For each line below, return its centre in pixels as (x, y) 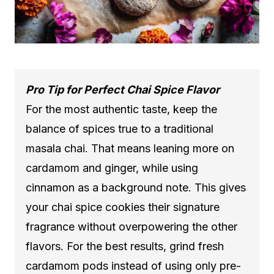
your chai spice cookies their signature (123, 207)
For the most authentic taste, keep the (121, 109)
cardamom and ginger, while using (112, 168)
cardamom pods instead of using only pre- (133, 265)
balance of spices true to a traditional (120, 128)
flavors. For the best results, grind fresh (125, 246)
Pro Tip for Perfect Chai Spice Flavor (123, 89)
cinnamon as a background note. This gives (136, 187)
